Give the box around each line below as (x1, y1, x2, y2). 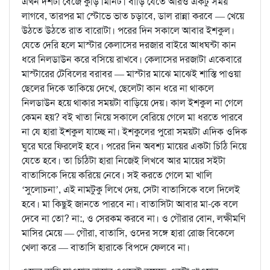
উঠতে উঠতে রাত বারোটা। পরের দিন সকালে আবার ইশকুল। (22, 24, 234, 37)
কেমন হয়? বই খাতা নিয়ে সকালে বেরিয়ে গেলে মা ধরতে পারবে (22, 111, 243, 124)
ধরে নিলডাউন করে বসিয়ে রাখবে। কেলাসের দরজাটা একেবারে (22, 53, 242, 66)
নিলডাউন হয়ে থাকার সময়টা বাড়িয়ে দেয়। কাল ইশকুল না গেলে (22, 96, 243, 110)
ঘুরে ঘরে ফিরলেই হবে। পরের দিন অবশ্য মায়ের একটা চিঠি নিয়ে (22, 140, 246, 153)
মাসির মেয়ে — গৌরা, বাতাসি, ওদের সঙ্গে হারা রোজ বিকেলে (22, 227, 234, 240)
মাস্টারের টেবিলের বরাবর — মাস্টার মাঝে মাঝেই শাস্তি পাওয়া (22, 67, 241, 81)
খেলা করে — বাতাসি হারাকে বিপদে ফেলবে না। (22, 241, 190, 254)
